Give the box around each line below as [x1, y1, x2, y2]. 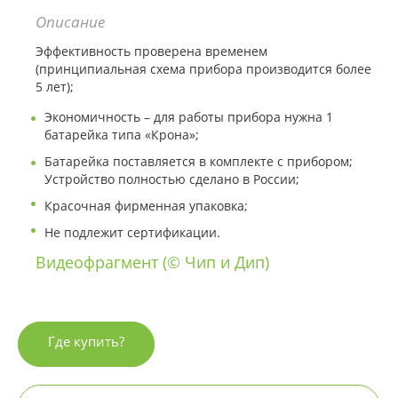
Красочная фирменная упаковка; [44, 200, 248, 213]
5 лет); [36, 81, 74, 94]
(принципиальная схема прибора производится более [36, 63, 371, 76]
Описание [36, 15, 105, 31]
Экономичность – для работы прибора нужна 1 [44, 111, 333, 124]
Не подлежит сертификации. [44, 227, 220, 240]
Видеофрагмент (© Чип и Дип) [36, 255, 269, 272]
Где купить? [48, 336, 124, 350]
